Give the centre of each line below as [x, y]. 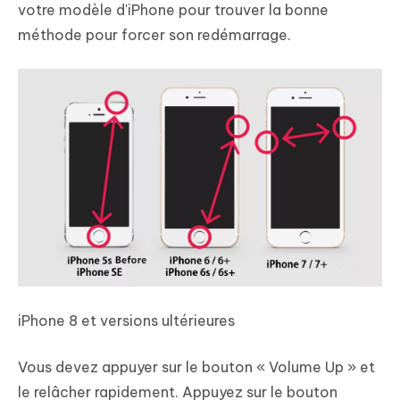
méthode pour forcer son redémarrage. [154, 34]
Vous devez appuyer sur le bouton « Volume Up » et [196, 367]
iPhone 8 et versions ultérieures [126, 321]
